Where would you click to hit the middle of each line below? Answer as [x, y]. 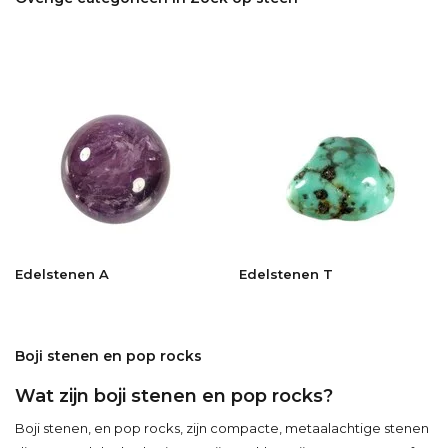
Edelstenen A [62, 273]
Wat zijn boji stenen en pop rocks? [174, 395]
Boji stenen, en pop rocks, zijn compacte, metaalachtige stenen [222, 427]
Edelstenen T [286, 273]
